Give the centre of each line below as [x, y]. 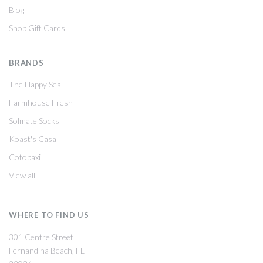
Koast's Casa [33, 139]
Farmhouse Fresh [41, 103]
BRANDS [26, 63]
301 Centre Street [41, 237]
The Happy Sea [35, 85]
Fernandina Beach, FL [47, 250]
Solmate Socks [34, 121]
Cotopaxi [25, 157]
